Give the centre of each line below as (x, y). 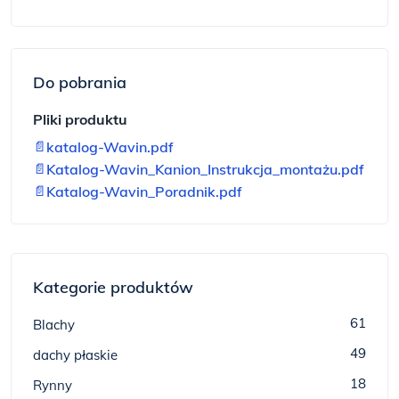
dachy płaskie (75, 355)
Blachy (54, 325)
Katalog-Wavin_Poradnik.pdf (144, 191)
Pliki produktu (80, 119)
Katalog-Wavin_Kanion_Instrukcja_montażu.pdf (205, 169)
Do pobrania (80, 82)
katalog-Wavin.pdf (110, 147)
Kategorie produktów (113, 287)
